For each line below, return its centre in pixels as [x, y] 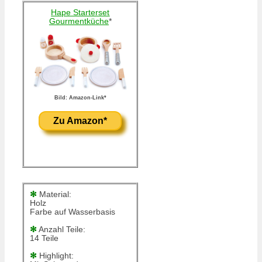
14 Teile [44, 238]
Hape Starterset [80, 13]
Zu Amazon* [80, 121]
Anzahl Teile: [61, 230]
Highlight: [56, 256]
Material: [54, 194]
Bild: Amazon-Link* [80, 98]
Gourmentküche [79, 21]
